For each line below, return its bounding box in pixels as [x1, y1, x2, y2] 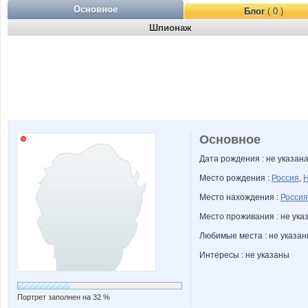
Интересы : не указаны [199, 250, 289, 260]
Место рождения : [199, 173, 272, 183]
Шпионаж [148, 23, 191, 33]
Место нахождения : [199, 192, 280, 202]
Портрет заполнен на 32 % [17, 293, 110, 301]
